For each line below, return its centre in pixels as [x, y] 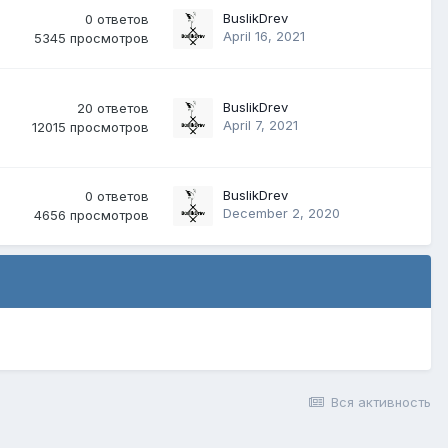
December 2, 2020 [281, 213]
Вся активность [381, 402]
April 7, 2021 [260, 125]
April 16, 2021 [264, 36]
